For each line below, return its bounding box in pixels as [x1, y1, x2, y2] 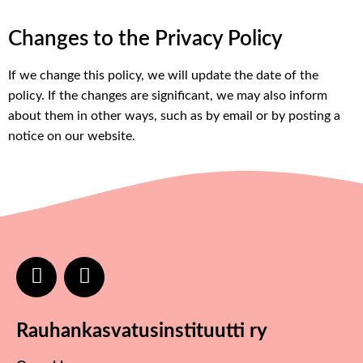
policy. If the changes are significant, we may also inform [8, 89, 327, 103]
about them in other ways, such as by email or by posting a [8, 109, 340, 123]
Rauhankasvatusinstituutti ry [16, 321, 267, 341]
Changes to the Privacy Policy [8, 28, 283, 50]
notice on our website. [8, 130, 139, 143]
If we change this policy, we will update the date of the [8, 69, 318, 83]
